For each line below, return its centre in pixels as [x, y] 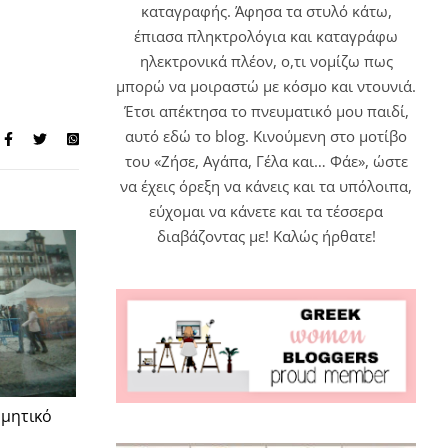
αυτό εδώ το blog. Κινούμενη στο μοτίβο [266, 135]
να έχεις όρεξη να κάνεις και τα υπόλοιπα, [266, 185]
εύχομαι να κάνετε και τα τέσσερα [266, 210]
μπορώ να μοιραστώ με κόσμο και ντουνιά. [266, 85]
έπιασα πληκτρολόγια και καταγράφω [266, 35]
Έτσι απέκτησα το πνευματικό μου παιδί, [266, 110]
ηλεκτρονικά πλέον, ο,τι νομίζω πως [266, 60]
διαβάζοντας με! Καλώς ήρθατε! [266, 235]
